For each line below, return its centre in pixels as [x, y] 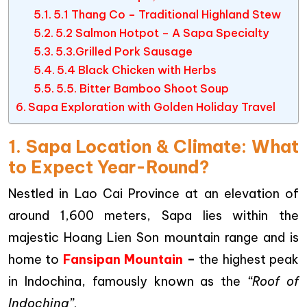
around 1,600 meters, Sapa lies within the [153, 216]
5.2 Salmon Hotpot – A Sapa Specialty [162, 33]
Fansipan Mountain [123, 259]
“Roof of [273, 281]
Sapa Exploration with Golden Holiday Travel [152, 107]
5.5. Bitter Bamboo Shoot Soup [142, 88]
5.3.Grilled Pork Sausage [124, 51]
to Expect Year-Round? [109, 167]
